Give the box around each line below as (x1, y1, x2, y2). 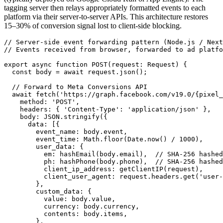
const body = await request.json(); (4, 68, 147, 76)
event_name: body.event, (4, 127, 127, 135)
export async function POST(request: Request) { (4, 60, 187, 68)
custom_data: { (4, 187, 92, 195)
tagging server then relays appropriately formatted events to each (4, 3, 206, 12)
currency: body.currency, (4, 202, 139, 210)
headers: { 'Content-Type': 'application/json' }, (4, 105, 211, 113)
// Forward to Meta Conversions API (4, 83, 147, 91)
